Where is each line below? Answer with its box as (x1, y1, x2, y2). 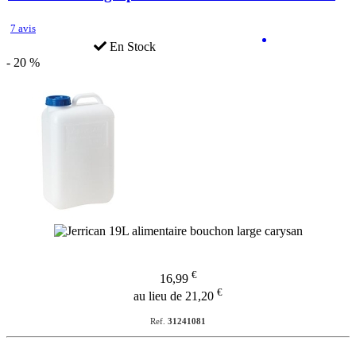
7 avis (10, 21, 36, 34)
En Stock (106, 39, 156, 53)
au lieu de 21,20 (133, 289, 217, 304)
